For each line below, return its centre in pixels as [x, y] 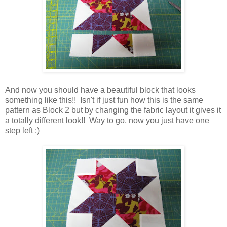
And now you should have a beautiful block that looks [100, 90]
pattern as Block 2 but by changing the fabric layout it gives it [113, 110]
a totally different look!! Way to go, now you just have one [107, 120]
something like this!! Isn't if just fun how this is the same [104, 100]
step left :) [22, 130]
